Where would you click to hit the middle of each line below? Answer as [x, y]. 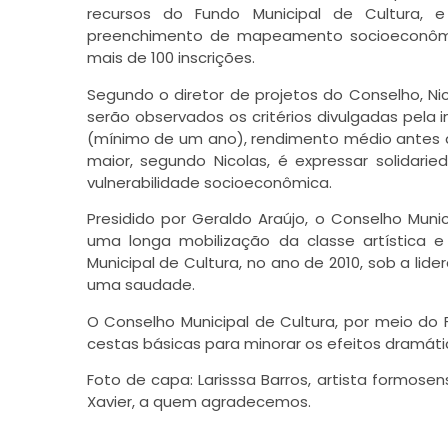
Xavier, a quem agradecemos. [198, 401]
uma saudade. [140, 285]
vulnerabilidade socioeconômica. [209, 182]
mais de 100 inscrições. [170, 58]
